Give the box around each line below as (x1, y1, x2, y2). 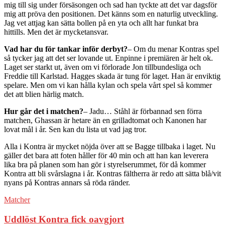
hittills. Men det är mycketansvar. (4, 28, 108, 37)
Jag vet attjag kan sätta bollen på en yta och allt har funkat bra (4, 19, 198, 28)
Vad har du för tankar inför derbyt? (4, 45, 128, 54)
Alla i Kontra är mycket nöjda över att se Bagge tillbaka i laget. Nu (4, 142, 215, 151)
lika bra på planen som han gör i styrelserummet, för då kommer (4, 160, 206, 169)
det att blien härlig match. (4, 90, 84, 99)
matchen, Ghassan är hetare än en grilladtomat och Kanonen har (4, 116, 206, 125)
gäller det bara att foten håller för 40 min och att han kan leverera (4, 151, 208, 160)
